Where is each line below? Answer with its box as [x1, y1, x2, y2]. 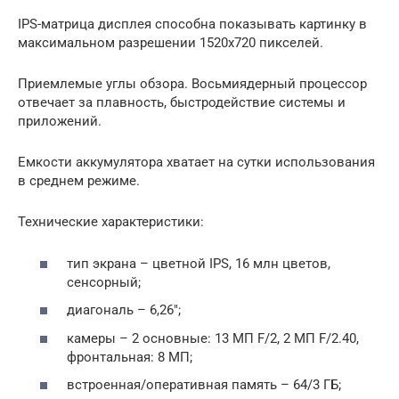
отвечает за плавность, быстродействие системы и [18, 94, 346, 111]
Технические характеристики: [18, 214, 204, 231]
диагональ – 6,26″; [67, 302, 181, 319]
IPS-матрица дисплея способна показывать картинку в [18, 16, 367, 33]
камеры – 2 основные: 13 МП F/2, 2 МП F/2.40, [67, 330, 359, 346]
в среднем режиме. [18, 173, 140, 190]
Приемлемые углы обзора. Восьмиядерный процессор [18, 76, 367, 93]
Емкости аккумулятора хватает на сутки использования [18, 154, 375, 171]
